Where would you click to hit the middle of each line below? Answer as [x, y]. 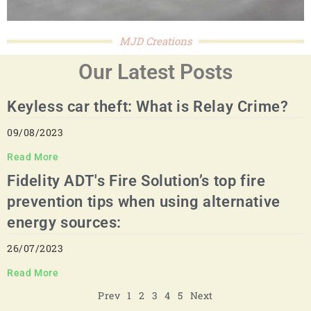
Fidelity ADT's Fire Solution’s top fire [136, 180]
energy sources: [65, 222]
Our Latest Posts [155, 72]
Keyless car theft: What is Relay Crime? [148, 106]
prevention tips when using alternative [144, 201]
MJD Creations [155, 41]
